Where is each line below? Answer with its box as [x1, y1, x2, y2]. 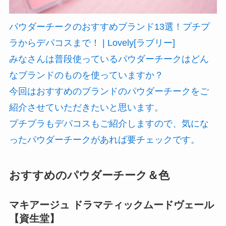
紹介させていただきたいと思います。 [9, 102, 163, 112]
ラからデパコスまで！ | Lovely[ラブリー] [9, 37, 175, 48]
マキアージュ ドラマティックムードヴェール [9, 199, 214, 210]
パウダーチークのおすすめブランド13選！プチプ [9, 21, 210, 32]
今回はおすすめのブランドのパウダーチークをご [9, 86, 209, 96]
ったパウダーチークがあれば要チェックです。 [9, 134, 200, 145]
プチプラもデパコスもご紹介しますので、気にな [9, 118, 209, 129]
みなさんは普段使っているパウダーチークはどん [9, 53, 209, 64]
